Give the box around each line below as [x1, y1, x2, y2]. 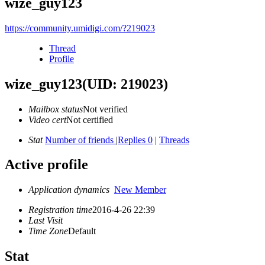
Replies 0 [118, 134, 153, 145]
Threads [159, 134, 189, 145]
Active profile [5, 157, 88, 173]
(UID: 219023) [82, 76, 168, 92]
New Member [114, 185, 166, 195]
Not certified [66, 114, 113, 125]
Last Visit [28, 215, 63, 226]
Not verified [83, 104, 128, 114]
